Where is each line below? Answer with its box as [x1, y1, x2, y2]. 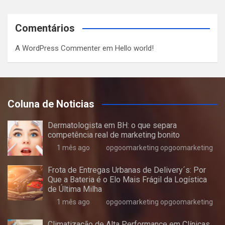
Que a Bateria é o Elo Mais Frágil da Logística [48, 175, 207, 184]
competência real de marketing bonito [48, 130, 180, 140]
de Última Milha [48, 184, 102, 194]
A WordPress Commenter [15, 44, 100, 53]
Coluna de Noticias [8, 98, 94, 110]
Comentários [15, 22, 75, 34]
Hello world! [115, 44, 154, 53]
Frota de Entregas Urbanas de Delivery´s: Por [48, 165, 206, 175]
